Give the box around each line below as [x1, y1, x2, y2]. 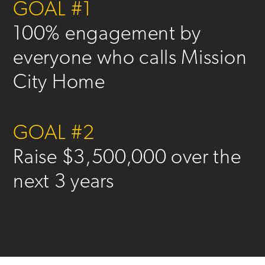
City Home [13, 73, 105, 94]
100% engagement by [13, 24, 201, 46]
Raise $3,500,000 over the [13, 148, 241, 169]
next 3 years [13, 172, 114, 193]
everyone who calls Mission [13, 49, 247, 70]
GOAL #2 [13, 124, 95, 145]
